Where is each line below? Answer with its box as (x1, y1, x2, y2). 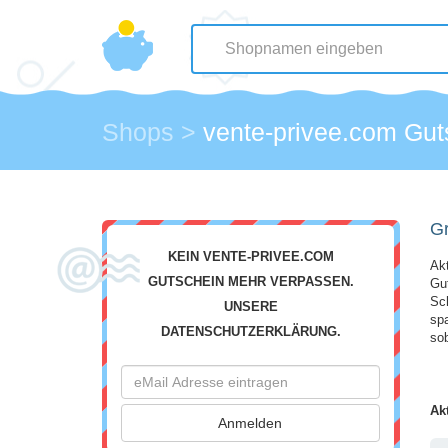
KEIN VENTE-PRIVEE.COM (167, 250, 334, 264)
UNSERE (223, 300, 278, 314)
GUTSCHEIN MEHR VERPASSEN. (147, 275, 354, 289)
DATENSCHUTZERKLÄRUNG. (160, 325, 341, 339)
